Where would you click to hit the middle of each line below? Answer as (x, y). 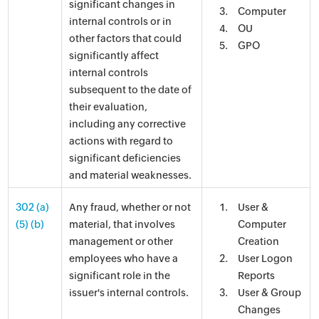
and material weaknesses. (131, 175)
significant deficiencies (125, 158)
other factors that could (126, 38)
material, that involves (122, 224)
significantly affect (114, 56)
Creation (259, 241)
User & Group (270, 293)
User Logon (266, 258)
